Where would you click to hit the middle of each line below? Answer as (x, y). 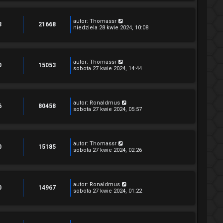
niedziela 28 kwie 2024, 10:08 (111, 28)
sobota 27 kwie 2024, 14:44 (108, 68)
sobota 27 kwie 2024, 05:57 (108, 109)
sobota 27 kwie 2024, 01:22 (108, 191)
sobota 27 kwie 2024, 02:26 (108, 150)
